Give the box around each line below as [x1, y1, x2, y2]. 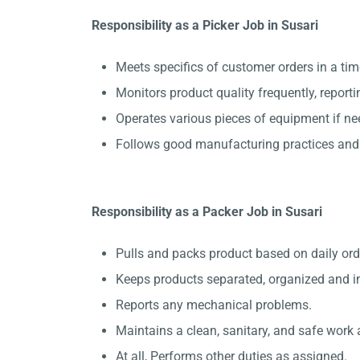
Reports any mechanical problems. [116, 297, 312, 313]
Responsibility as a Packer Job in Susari [92, 204, 325, 219]
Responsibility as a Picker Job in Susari [92, 18, 321, 33]
